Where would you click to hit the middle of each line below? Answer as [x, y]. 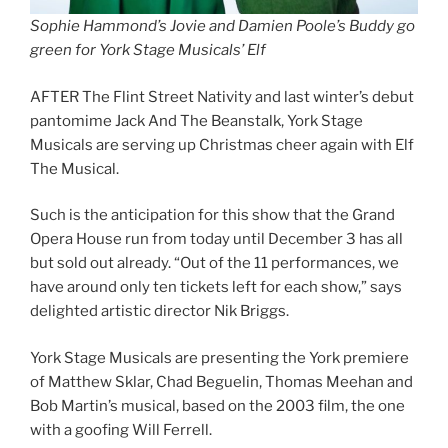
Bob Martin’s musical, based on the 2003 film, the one [217, 405]
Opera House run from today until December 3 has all [216, 239]
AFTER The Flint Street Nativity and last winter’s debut [222, 96]
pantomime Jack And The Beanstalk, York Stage [196, 120]
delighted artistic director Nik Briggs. [159, 311]
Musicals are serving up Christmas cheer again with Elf [222, 144]
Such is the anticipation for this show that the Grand [212, 215]
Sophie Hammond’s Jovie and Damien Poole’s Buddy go [222, 26]
